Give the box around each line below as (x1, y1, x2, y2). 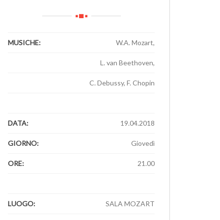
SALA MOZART (106, 199, 155, 208)
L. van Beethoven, (100, 58, 155, 67)
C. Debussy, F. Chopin (89, 79, 155, 87)
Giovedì (131, 139, 155, 147)
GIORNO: (8, 139, 39, 147)
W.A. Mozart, (116, 38, 155, 47)
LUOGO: (8, 199, 35, 208)
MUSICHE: (8, 38, 41, 47)
